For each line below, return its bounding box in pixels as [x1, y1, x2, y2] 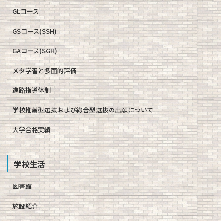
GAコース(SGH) [12, 45, 57, 55]
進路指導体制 [12, 85, 51, 95]
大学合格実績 [12, 124, 51, 134]
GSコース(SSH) [12, 26, 57, 36]
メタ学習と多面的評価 [12, 65, 76, 75]
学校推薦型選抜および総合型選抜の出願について [12, 105, 153, 114]
